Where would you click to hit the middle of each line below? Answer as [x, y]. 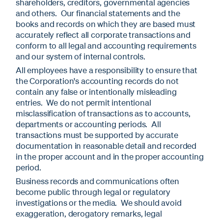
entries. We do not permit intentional [83, 102]
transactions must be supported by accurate [97, 135]
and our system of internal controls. [81, 56]
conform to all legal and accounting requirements [106, 45]
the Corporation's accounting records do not [97, 81]
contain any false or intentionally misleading [96, 91]
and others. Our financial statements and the [98, 13]
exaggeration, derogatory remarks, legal [89, 213]
